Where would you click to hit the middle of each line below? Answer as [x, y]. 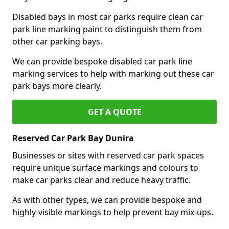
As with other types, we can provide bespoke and [107, 200]
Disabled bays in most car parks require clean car [108, 17]
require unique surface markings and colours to [105, 167]
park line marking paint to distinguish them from [107, 29]
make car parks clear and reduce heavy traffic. [101, 180]
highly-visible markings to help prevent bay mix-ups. [113, 212]
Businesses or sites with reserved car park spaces [108, 155]
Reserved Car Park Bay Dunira [73, 138]
